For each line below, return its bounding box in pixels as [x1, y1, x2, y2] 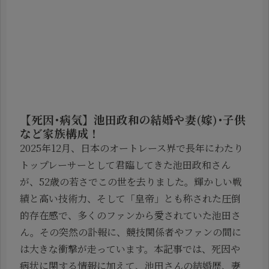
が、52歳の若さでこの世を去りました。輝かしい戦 [20, 175, 242, 189]
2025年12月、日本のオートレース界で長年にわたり [20, 141, 243, 156]
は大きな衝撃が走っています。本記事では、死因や [20, 242, 240, 256]
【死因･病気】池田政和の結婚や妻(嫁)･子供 [20, 111, 246, 128]
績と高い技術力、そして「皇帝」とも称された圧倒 [20, 192, 241, 206]
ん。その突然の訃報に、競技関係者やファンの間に [20, 225, 241, 240]
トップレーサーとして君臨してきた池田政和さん [20, 158, 231, 172]
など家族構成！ [20, 125, 100, 142]
